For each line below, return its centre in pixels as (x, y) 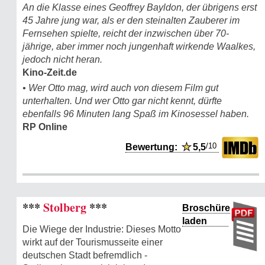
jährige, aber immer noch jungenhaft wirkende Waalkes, (139, 46)
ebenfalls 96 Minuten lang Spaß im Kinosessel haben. (136, 114)
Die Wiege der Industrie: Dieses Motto (102, 229)
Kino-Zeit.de (50, 72)
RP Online (45, 127)
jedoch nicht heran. (62, 59)
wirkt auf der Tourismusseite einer (93, 242)
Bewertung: (154, 147)
